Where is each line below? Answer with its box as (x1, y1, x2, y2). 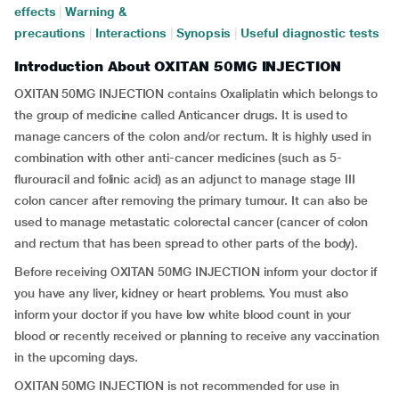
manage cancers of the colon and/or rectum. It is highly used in (14, 129, 371, 143)
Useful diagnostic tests (240, 26, 379, 40)
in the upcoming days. (14, 350, 139, 364)
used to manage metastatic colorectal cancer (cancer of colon (14, 215, 369, 229)
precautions (14, 26, 86, 40)
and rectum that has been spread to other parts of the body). (14, 236, 359, 250)
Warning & (65, 4, 127, 19)
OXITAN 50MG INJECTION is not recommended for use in (14, 379, 339, 393)
